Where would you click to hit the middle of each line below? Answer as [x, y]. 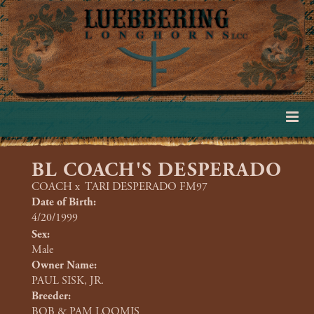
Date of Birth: [64, 202]
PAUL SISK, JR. [68, 281]
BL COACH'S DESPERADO [157, 170]
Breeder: [51, 296]
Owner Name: [64, 265]
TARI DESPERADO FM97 [146, 187]
